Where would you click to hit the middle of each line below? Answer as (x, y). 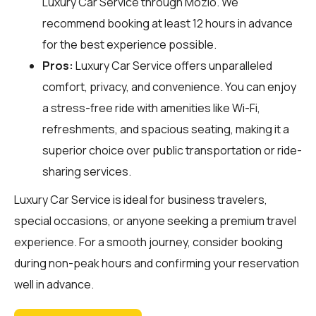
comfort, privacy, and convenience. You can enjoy (169, 86)
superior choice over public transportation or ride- (172, 150)
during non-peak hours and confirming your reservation (157, 263)
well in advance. (54, 284)
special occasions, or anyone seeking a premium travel (155, 220)
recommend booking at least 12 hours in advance (168, 23)
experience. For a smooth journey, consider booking (148, 242)
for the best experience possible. (129, 44)
